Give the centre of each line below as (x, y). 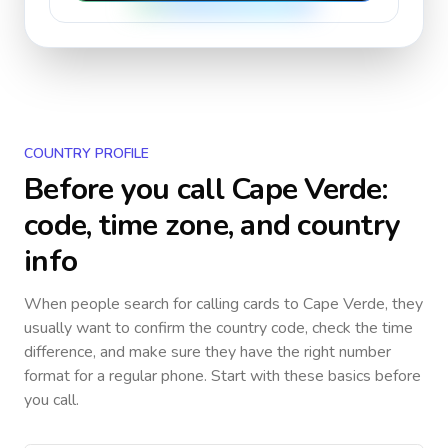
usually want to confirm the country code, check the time (218, 328)
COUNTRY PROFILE (86, 153)
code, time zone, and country (212, 225)
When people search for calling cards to (163, 304)
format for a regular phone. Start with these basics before (222, 376)
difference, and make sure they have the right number (207, 352)
